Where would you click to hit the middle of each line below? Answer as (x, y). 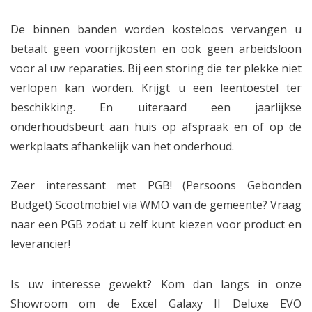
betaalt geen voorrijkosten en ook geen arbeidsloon (156, 49)
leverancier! (40, 244)
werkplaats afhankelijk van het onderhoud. (122, 146)
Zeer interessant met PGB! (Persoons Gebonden (156, 185)
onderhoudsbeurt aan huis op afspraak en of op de (156, 127)
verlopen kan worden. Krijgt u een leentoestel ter (156, 88)
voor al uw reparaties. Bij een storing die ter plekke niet (156, 68)
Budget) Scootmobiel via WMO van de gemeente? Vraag (156, 205)
